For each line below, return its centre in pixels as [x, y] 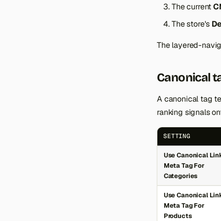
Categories [181, 176]
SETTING [177, 136]
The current [193, 7]
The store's [192, 24]
